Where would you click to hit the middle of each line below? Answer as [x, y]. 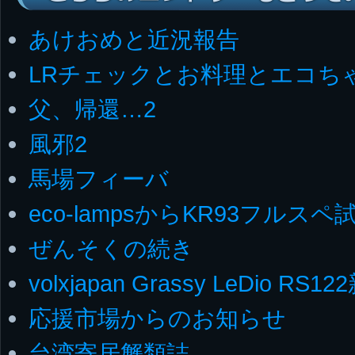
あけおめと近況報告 [134, 40]
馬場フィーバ [99, 179]
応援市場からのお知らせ [157, 319]
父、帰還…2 [92, 109]
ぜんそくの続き [111, 249]
